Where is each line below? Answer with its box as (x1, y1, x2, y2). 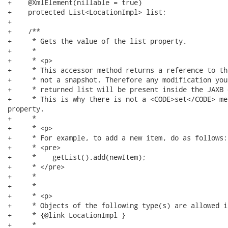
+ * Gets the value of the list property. (8, 36, 187, 46)
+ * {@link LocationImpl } (8, 210, 126, 220)
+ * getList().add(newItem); (8, 152, 146, 162)
